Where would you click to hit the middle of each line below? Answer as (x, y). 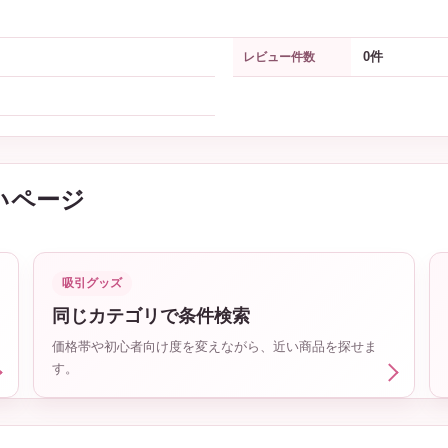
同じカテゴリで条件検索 (151, 315)
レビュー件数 (279, 56)
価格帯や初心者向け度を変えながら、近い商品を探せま (214, 346)
